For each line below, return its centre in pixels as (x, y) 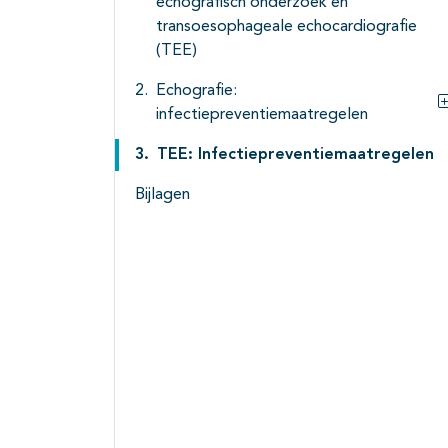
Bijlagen (162, 195)
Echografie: (196, 91)
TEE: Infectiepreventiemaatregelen (295, 155)
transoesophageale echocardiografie (286, 27)
